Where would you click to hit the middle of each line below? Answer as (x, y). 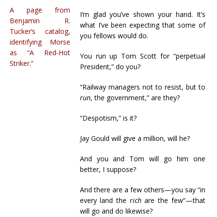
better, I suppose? (108, 169)
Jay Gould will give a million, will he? (135, 138)
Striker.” (22, 63)
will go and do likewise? (116, 211)
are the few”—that (173, 200)
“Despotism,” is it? (108, 118)
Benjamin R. (40, 20)
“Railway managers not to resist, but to (142, 87)
